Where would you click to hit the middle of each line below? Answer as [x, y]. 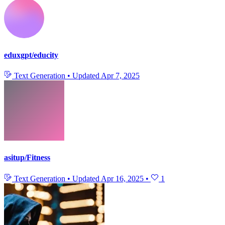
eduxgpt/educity [31, 55]
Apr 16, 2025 [122, 178]
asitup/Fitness [27, 158]
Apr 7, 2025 [120, 76]
